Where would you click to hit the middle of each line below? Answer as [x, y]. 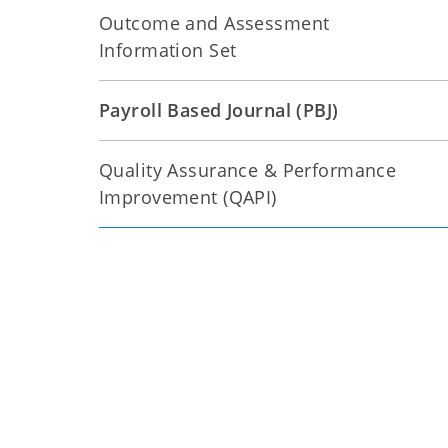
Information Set [168, 50]
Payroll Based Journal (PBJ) [219, 110]
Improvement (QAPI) [188, 197]
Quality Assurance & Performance [248, 170]
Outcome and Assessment [214, 23]
